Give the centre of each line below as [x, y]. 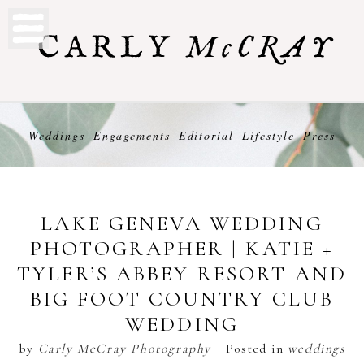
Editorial [206, 135]
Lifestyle [269, 135]
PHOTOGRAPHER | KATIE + [182, 248]
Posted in [256, 348]
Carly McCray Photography [125, 348]
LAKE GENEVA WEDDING [182, 223]
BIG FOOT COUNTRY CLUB [182, 298]
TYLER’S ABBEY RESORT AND [182, 273]
